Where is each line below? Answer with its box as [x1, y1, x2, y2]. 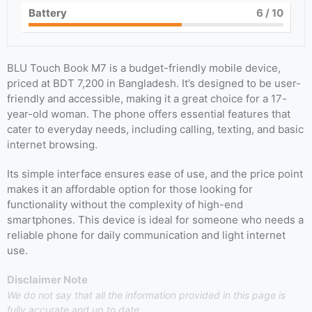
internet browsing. [7, 138, 97, 151]
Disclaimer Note [7, 273, 88, 286]
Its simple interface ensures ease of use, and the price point [7, 167, 303, 180]
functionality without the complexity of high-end [7, 198, 243, 211]
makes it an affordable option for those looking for [7, 182, 253, 196]
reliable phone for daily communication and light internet [7, 228, 286, 242]
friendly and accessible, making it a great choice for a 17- [7, 92, 287, 105]
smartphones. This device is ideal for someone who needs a [7, 213, 304, 226]
